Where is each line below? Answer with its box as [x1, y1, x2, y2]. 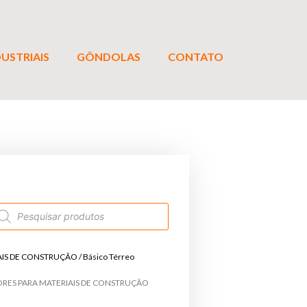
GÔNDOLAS [77, 49, 140, 63]
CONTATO [168, 49, 223, 63]
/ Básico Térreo [77, 251, 134, 262]
